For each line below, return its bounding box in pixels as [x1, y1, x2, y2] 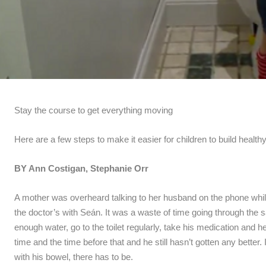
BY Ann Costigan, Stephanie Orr [14, 163, 148, 173]
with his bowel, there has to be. [14, 251, 133, 262]
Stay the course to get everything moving [14, 104, 173, 115]
